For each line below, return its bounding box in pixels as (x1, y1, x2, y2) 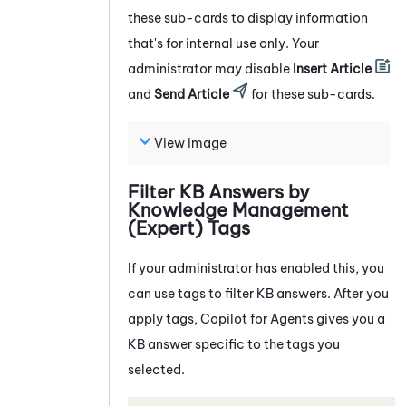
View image (154, 134, 227, 151)
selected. (128, 361, 185, 378)
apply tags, (128, 310, 200, 327)
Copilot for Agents (200, 310, 314, 327)
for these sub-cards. (248, 85, 375, 102)
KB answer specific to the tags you (128, 335, 340, 353)
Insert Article (293, 60, 372, 77)
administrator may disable (128, 60, 293, 77)
